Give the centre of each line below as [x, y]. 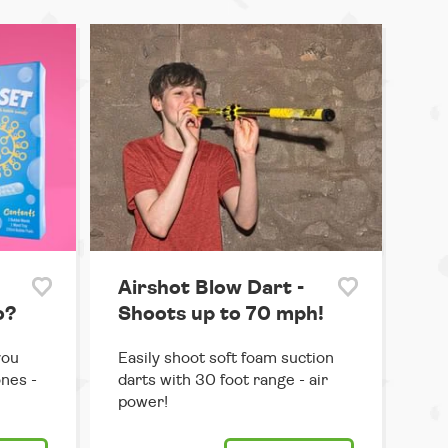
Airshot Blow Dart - [210, 288]
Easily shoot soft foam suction [225, 358]
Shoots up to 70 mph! [220, 314]
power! [142, 402]
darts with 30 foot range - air [222, 380]
